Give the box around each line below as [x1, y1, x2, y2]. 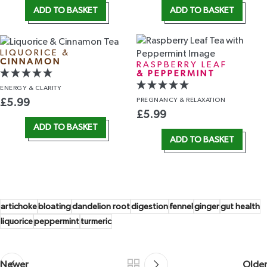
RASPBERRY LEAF [136, 60, 227, 70]
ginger [194, 202, 219, 212]
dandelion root [72, 202, 130, 212]
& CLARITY [28, 84, 61, 91]
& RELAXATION [179, 97, 225, 104]
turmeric [80, 217, 111, 226]
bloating [38, 202, 71, 212]
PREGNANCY [136, 97, 179, 104]
